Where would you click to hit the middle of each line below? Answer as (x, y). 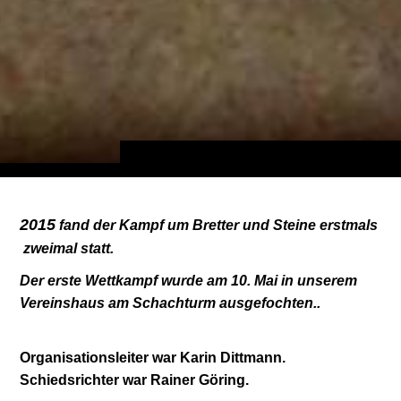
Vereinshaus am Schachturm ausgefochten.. (171, 303)
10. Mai (255, 281)
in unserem (320, 281)
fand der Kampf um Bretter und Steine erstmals (217, 225)
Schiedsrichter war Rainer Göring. (135, 380)
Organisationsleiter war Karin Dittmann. (153, 358)
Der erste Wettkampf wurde (114, 281)
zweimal (51, 248)
